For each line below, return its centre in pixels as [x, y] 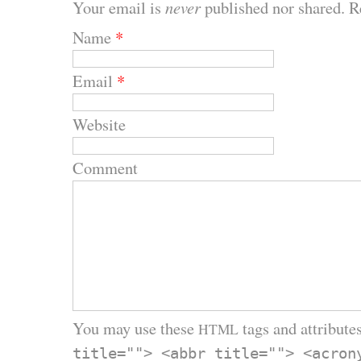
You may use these [135, 328]
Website [99, 124]
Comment [105, 168]
